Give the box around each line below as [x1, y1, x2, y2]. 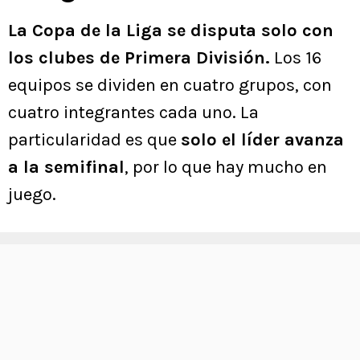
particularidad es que [8, 129, 181, 151]
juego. [8, 184, 56, 206]
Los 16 [270, 47, 321, 69]
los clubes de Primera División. [8, 47, 270, 69]
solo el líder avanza [181, 129, 344, 151]
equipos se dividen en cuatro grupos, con [8, 75, 332, 96]
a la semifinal [8, 157, 125, 178]
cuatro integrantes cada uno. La [8, 102, 259, 124]
